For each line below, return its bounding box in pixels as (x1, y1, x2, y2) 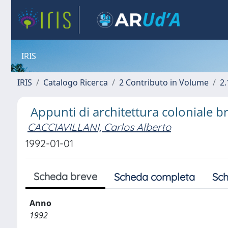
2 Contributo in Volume (119, 77, 209, 88)
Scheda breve (34, 170, 97, 183)
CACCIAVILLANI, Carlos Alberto (27, 121, 171, 133)
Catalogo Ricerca (43, 77, 108, 88)
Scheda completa (114, 170, 195, 183)
